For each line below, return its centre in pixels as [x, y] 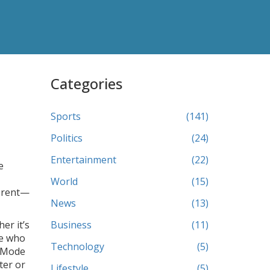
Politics [66, 138]
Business [71, 225]
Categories [86, 83]
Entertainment [83, 160]
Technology [77, 246]
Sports [65, 116]
